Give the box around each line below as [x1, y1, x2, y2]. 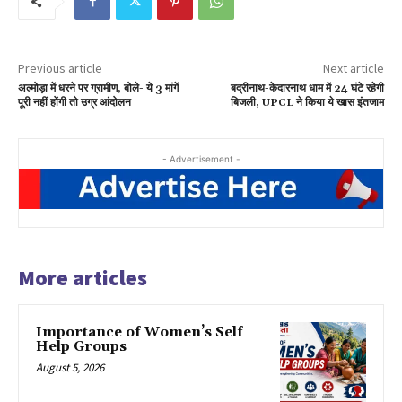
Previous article [18, 59, 102, 76]
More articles [18, 263, 147, 292]
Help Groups [36, 337, 127, 355]
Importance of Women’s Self [36, 323, 243, 341]
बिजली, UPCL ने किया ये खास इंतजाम [230, 95, 384, 109]
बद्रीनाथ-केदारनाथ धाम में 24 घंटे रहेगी [230, 81, 384, 95]
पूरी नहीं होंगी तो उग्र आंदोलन [18, 95, 131, 109]
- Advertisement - [162, 153, 240, 164]
